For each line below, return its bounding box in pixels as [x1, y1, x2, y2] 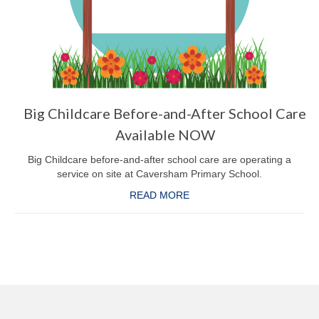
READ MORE [130, 189, 189, 202]
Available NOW [115, 126, 215, 144]
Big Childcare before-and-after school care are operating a [28, 154, 291, 166]
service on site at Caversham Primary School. [57, 168, 262, 180]
